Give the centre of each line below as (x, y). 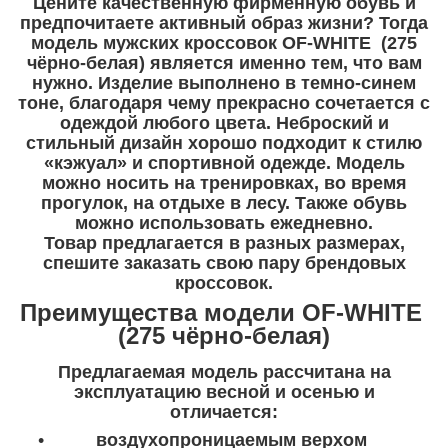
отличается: (224, 412)
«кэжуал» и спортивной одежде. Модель (224, 162)
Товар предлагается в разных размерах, (224, 242)
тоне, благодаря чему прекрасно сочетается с (224, 102)
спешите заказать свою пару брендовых (224, 262)
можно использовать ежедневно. (224, 222)
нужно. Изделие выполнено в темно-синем (224, 82)
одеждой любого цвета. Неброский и (224, 122)
